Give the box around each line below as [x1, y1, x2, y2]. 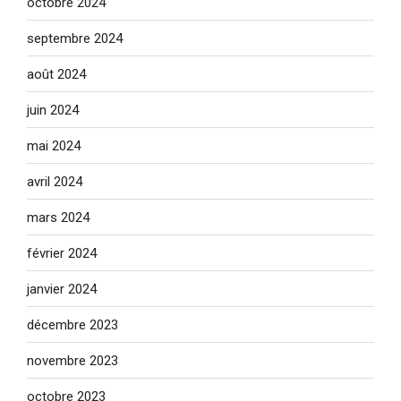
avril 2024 [27, 173, 82, 190]
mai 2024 [27, 137, 81, 154]
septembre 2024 [27, 30, 123, 47]
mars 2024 [27, 209, 90, 226]
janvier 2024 [27, 280, 97, 297]
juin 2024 [27, 101, 79, 118]
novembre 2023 [27, 352, 118, 369]
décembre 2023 [27, 316, 118, 333]
